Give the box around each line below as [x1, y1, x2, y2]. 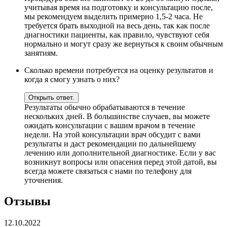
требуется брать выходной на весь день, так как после [24, 21, 210, 30]
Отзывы [4, 195, 51, 208]
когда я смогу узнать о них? [24, 74, 120, 84]
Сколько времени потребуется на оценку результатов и [24, 65, 213, 74]
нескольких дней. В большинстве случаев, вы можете [24, 111, 210, 121]
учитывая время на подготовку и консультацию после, [24, 3, 213, 12]
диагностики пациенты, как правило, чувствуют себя [24, 30, 209, 39]
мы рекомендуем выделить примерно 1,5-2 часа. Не [24, 12, 203, 21]
